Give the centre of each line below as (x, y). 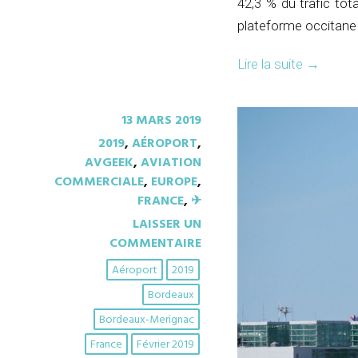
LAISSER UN (167, 225)
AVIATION (171, 163)
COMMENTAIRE (155, 244)
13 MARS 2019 (161, 121)
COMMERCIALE (99, 183)
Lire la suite (272, 64)
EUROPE (174, 183)
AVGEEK (109, 163)
